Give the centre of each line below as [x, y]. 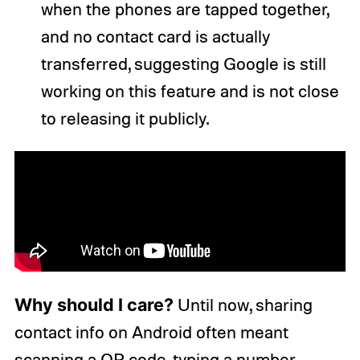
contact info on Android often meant [151, 331]
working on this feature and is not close [190, 90]
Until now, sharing [243, 304]
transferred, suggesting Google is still [183, 63]
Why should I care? [94, 304]
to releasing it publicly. [125, 118]
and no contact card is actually [155, 36]
